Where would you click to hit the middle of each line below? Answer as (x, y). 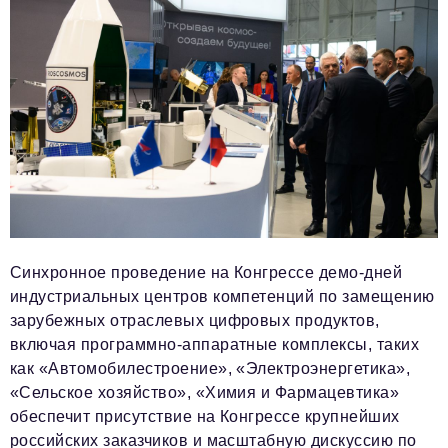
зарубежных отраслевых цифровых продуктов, (195, 320)
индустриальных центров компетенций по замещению (222, 296)
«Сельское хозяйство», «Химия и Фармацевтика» (205, 392)
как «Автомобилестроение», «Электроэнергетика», (210, 368)
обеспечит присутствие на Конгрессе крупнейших (205, 416)
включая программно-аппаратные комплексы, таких (215, 344)
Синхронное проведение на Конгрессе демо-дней (206, 272)
